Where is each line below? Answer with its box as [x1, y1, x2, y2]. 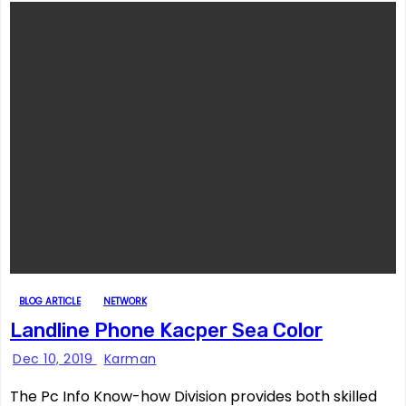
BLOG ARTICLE [19, 295, 81, 308]
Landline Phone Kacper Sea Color [10, 318, 323, 343]
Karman [103, 350, 157, 368]
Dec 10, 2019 [13, 350, 97, 368]
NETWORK [103, 295, 147, 308]
